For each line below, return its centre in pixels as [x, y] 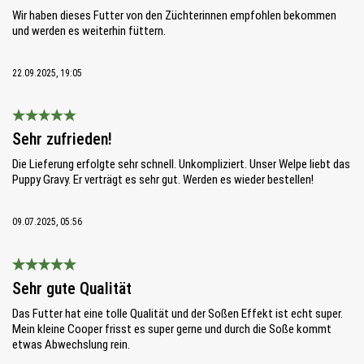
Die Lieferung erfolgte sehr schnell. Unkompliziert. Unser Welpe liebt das [181, 165]
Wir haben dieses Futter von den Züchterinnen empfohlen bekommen [174, 15]
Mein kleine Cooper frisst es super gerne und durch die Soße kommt [172, 329]
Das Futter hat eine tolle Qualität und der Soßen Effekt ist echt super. [178, 314]
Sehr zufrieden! [62, 139]
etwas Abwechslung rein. [71, 345]
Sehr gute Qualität [72, 289]
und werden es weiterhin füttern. [89, 30]
